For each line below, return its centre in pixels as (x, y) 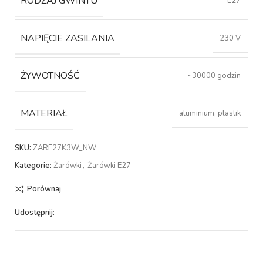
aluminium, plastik (210, 114)
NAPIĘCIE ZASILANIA (68, 38)
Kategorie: (33, 165)
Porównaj (44, 189)
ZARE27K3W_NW (65, 148)
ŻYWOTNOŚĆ (50, 76)
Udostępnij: (35, 212)
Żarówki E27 (109, 165)
